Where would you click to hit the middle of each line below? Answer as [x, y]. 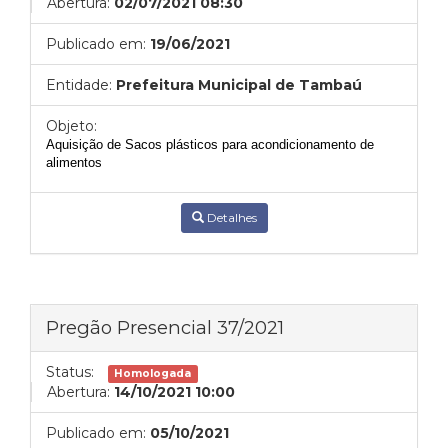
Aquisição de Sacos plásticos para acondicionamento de [210, 144]
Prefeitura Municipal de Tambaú [239, 85]
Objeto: [71, 126]
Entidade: [79, 85]
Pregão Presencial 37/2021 [165, 327]
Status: [70, 372]
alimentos [74, 162]
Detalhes [230, 217]
